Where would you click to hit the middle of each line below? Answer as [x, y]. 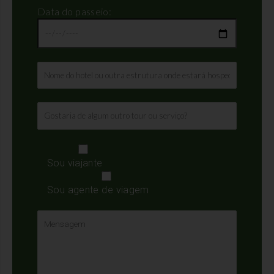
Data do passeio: [74, 12]
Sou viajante [75, 163]
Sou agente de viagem [98, 190]
